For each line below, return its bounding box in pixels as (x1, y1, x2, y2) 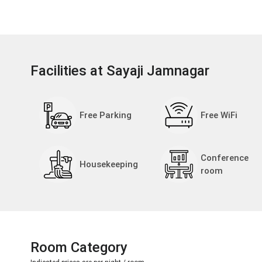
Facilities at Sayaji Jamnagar (30, 62, 213, 79)
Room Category (30, 239, 127, 256)
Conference (200, 152, 249, 163)
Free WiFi (200, 109, 237, 120)
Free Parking (80, 109, 132, 120)
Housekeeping (80, 158, 138, 170)
